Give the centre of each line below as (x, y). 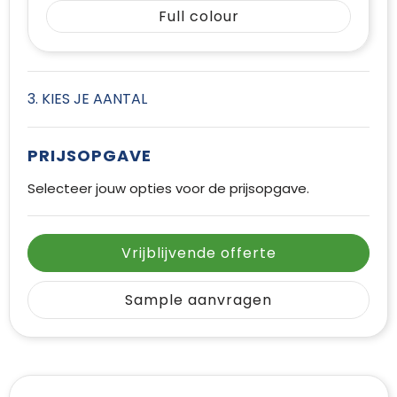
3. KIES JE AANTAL (87, 98)
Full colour (198, 16)
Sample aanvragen (198, 300)
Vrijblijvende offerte (198, 253)
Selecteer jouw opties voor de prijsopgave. (168, 188)
